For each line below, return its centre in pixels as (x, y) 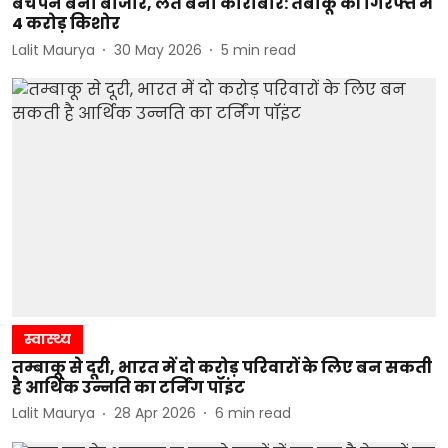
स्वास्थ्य (47, 338)
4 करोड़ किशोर (66, 23)
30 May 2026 (158, 49)
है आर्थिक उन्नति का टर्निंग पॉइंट (128, 387)
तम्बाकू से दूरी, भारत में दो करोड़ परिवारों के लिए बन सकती (222, 367)
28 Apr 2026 (155, 413)
